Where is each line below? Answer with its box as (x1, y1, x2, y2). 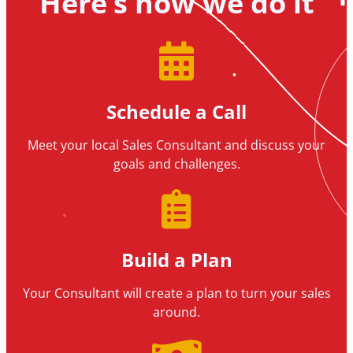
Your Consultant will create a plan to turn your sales (22, 284, 331, 302)
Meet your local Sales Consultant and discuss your (28, 136, 325, 154)
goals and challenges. (113, 154, 240, 173)
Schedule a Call (106, 98, 247, 124)
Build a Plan (121, 246, 232, 273)
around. (153, 303, 200, 321)
